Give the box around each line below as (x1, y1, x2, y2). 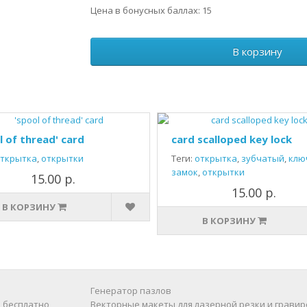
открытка (195, 152, 237, 164)
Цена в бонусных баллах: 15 (90, 4, 212, 16)
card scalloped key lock (171, 132, 292, 146)
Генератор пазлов (90, 284, 171, 297)
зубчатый (241, 152, 284, 164)
